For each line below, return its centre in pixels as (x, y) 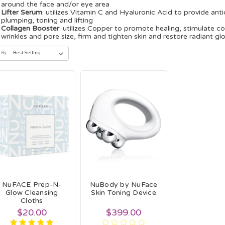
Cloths (32, 200)
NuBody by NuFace (124, 184)
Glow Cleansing (32, 192)
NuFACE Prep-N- (32, 184)
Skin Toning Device (124, 192)
